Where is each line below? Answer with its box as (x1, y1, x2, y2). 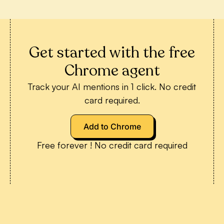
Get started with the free (29, 42, 195, 63)
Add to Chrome (83, 121, 141, 131)
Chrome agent (64, 60, 160, 81)
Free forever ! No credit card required (36, 139, 187, 150)
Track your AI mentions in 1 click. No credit (28, 81, 196, 92)
